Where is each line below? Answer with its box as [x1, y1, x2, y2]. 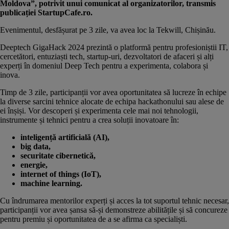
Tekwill [156, 25, 181, 34]
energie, [20, 160, 50, 169]
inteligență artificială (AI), [20, 132, 111, 142]
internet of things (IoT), [20, 169, 103, 178]
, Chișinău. [181, 25, 216, 34]
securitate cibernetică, [20, 151, 98, 160]
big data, [20, 142, 53, 151]
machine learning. [20, 178, 82, 188]
